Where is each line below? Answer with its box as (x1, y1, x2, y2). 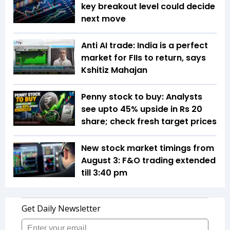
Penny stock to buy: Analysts (81, 91, 202, 103)
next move (81, 13, 126, 25)
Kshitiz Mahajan (81, 64, 147, 76)
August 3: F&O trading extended (81, 155, 216, 167)
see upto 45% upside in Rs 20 (81, 103, 202, 116)
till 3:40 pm (81, 167, 127, 179)
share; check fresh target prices (81, 116, 217, 128)
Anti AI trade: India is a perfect (81, 40, 208, 52)
